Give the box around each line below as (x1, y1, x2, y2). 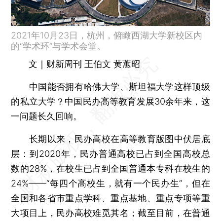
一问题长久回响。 (11, 110, 82, 121)
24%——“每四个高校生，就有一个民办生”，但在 (11, 178, 210, 188)
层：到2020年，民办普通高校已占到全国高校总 (11, 148, 210, 159)
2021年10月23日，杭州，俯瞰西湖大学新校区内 (11, 30, 203, 40)
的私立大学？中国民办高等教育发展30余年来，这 (11, 96, 210, 107)
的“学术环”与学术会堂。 (11, 40, 106, 51)
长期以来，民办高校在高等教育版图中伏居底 (11, 133, 210, 144)
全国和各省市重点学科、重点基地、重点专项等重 (11, 192, 210, 203)
